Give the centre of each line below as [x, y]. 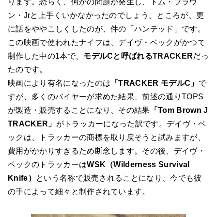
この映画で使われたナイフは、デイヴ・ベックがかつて [107, 43]
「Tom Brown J [179, 110]
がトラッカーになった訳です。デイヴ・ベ [131, 124]
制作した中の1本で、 [46, 56]
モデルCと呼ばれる [118, 56]
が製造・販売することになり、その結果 [79, 110]
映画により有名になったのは [59, 83]
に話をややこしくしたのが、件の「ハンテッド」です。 [107, 29]
